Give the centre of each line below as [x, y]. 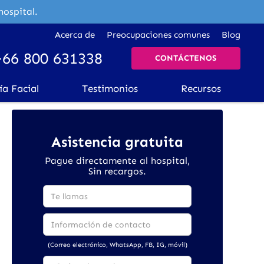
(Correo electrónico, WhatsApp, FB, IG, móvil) [117, 245]
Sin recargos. [117, 171]
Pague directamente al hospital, [117, 161]
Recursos [201, 88]
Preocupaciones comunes [158, 35]
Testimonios [110, 88]
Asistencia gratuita [117, 142]
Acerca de [75, 35]
